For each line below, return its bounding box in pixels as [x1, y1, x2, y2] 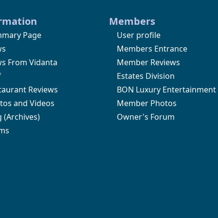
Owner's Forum [117, 111, 175, 122]
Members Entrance [117, 43, 187, 54]
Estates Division [117, 70, 175, 81]
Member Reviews [117, 56, 180, 68]
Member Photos [117, 97, 177, 109]
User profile [117, 29, 161, 40]
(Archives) [1, 111, 40, 122]
